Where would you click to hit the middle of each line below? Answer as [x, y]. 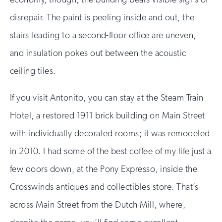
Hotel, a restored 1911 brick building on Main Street [108, 115]
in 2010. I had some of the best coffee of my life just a [111, 151]
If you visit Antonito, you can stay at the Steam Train [107, 97]
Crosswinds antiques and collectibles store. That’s [104, 187]
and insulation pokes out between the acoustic [98, 53]
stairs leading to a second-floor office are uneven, [103, 35]
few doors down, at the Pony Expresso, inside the [104, 169]
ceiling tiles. [33, 71]
